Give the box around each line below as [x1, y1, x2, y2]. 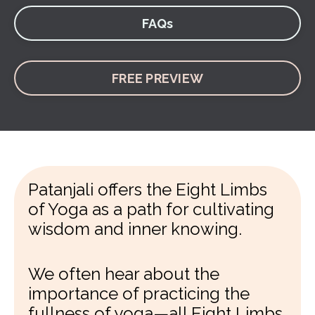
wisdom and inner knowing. [28, 219, 242, 239]
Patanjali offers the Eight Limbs [28, 179, 267, 200]
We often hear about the [28, 264, 219, 284]
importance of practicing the [28, 283, 250, 304]
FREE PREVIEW [112, 70, 203, 86]
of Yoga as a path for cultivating [28, 199, 274, 219]
